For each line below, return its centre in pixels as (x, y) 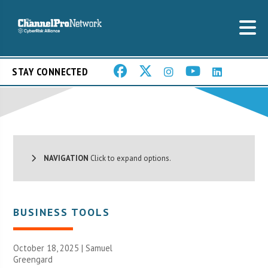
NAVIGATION (63, 158)
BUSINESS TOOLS (62, 212)
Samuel (99, 248)
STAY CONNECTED (50, 72)
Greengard (33, 259)
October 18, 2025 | (50, 248)
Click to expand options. (130, 158)
